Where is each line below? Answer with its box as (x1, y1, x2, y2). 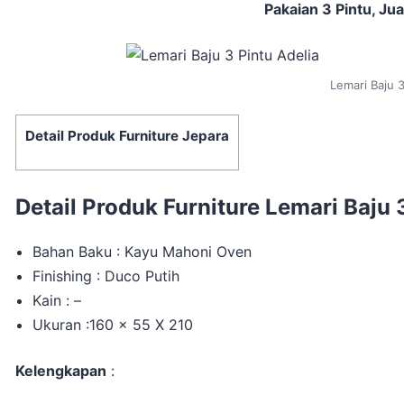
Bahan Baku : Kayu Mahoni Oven (32, 243, 252, 262)
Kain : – (32, 291, 82, 310)
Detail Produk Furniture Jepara (25, 127, 229, 145)
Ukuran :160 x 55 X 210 (32, 316, 194, 335)
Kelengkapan (15, 362, 106, 381)
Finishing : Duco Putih (32, 267, 180, 286)
